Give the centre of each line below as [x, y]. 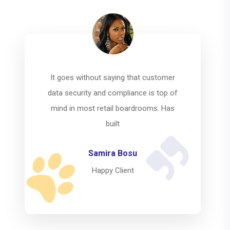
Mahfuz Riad [129, 153]
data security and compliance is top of [129, 93]
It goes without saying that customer [129, 77]
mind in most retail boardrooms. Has [129, 108]
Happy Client [129, 170]
